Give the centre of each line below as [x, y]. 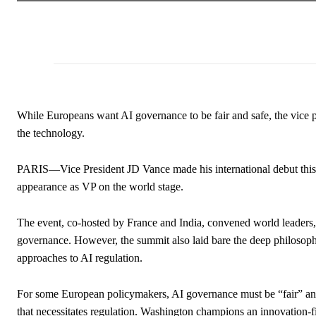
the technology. [51, 133]
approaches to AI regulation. [80, 257]
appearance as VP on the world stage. [100, 186]
